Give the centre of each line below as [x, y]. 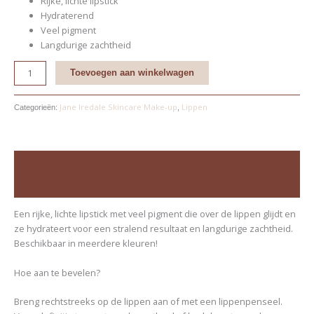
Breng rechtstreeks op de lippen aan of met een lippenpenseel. [148, 302]
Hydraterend [67, 15]
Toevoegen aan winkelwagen [132, 73]
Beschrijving [41, 163]
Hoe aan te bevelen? [57, 272]
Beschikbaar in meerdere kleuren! [86, 244]
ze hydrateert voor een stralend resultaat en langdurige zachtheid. [153, 229]
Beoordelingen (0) [52, 186]
